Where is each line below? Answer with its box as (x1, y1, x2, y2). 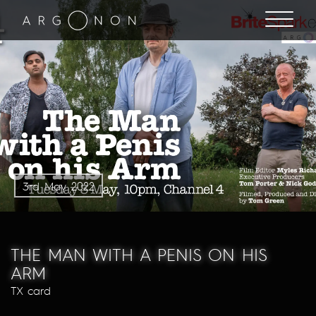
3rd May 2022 (23, 179, 95, 193)
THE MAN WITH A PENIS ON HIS (11, 243, 267, 265)
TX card (11, 284, 51, 298)
